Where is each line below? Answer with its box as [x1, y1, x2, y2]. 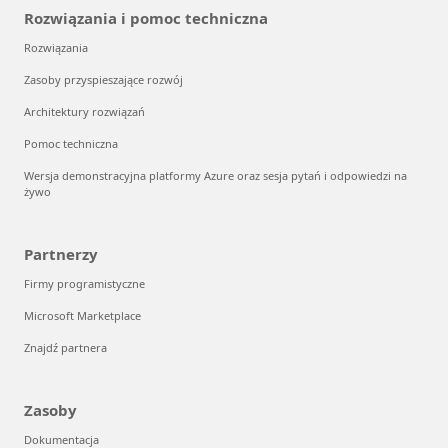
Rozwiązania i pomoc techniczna [24, 8, 268, 28]
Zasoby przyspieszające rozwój [24, 72, 183, 87]
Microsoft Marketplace [24, 308, 141, 323]
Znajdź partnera [24, 340, 107, 355]
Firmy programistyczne [24, 276, 145, 291]
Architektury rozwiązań [24, 104, 145, 119]
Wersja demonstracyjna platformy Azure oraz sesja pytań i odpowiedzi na [24, 168, 407, 183]
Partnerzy [24, 244, 98, 264]
